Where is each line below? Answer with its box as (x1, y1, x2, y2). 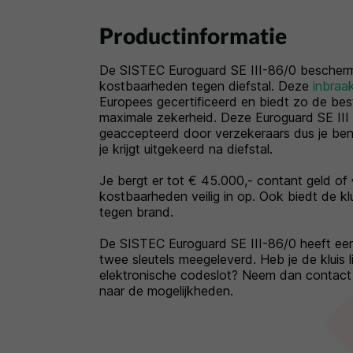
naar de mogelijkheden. (99, 283, 233, 299)
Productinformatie (99, 22, 287, 49)
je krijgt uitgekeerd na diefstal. (99, 141, 273, 157)
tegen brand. (99, 204, 173, 220)
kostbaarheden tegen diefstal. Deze (99, 78, 313, 94)
